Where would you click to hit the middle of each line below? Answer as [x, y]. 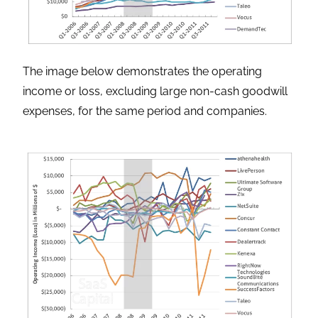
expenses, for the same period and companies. [145, 111]
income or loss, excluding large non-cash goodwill [155, 92]
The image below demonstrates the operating [143, 72]
